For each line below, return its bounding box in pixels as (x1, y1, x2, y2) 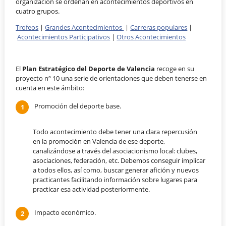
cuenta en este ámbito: (16, 83, 85, 93)
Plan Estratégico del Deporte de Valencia (22, 64, 155, 74)
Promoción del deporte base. (34, 101, 121, 110)
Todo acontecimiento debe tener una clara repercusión (32, 127, 197, 136)
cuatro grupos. (16, 6, 60, 16)
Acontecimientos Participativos (17, 32, 110, 41)
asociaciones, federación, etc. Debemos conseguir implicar (32, 155, 205, 165)
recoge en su (155, 64, 195, 74)
